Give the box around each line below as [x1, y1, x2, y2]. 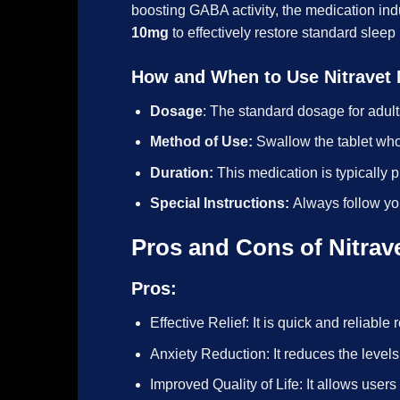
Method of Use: [149, 134, 256, 150]
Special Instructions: [149, 196, 289, 212]
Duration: [149, 164, 213, 180]
